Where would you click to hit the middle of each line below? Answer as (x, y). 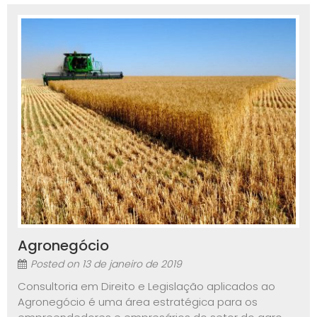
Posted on (56, 264)
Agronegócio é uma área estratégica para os (138, 301)
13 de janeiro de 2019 (132, 264)
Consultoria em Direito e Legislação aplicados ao (146, 286)
